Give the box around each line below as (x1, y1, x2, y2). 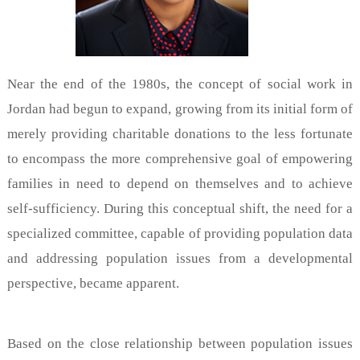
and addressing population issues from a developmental (7, 250, 353, 266)
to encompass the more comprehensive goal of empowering (7, 150, 353, 166)
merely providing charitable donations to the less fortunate (7, 125, 353, 141)
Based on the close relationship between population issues (7, 335, 353, 351)
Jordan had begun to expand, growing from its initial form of (7, 100, 353, 117)
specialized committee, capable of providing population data (7, 225, 353, 241)
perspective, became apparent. (7, 275, 179, 291)
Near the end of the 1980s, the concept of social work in (7, 76, 353, 92)
